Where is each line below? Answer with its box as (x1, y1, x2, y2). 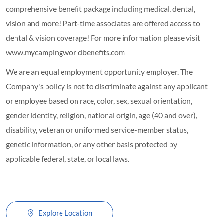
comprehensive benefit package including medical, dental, (6, 3, 195, 13)
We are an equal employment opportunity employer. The (6, 66, 193, 76)
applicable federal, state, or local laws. (6, 154, 129, 163)
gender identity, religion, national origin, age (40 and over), (6, 110, 197, 120)
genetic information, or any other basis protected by (6, 139, 177, 149)
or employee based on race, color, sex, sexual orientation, (6, 95, 192, 105)
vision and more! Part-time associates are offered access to (6, 18, 200, 28)
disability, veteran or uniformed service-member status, (6, 124, 188, 134)
